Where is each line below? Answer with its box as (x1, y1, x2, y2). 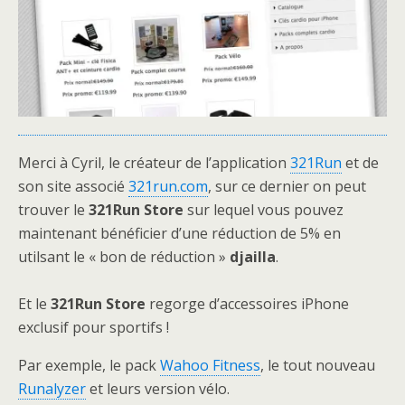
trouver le (18, 200, 89, 221)
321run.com (128, 176, 208, 197)
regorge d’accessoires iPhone (146, 294, 349, 315)
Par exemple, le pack (18, 355, 160, 376)
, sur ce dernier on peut (208, 176, 366, 197)
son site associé (18, 176, 128, 197)
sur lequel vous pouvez (184, 200, 344, 221)
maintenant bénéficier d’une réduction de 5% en (18, 223, 341, 244)
